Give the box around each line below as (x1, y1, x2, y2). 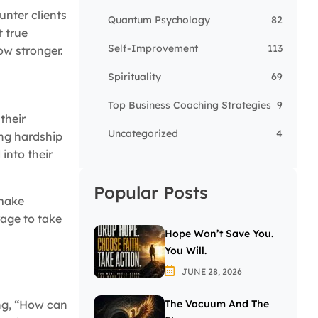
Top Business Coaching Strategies (108, 99, 271, 112)
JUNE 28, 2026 (180, 266, 242, 278)
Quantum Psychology (108, 13, 210, 27)
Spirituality (108, 70, 161, 84)
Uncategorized (108, 127, 178, 141)
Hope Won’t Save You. (165, 227, 273, 241)
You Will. (165, 244, 207, 258)
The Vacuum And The (165, 297, 269, 311)
